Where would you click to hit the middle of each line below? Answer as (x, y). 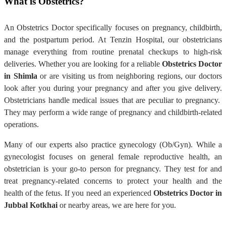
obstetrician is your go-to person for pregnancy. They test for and (113, 168)
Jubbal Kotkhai (31, 205)
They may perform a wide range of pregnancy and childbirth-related (113, 112)
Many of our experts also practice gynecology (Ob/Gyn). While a (113, 144)
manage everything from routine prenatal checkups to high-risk (113, 51)
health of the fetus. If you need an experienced (79, 193)
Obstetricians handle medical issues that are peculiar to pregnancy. (113, 100)
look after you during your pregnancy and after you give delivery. (113, 88)
